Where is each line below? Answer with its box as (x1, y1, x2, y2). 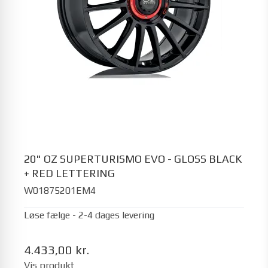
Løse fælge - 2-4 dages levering (24, 209, 154, 221)
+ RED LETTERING (24, 167, 115, 179)
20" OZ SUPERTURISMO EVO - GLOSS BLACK (24, 153, 242, 165)
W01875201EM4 (24, 184, 96, 196)
